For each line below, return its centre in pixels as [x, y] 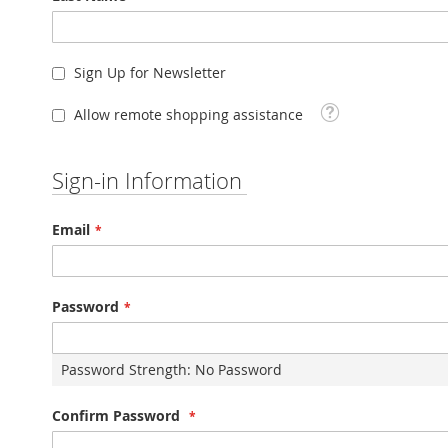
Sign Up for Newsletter [150, 72]
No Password [238, 370]
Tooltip [339, 109]
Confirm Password [116, 416]
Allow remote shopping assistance [188, 114]
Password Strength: [128, 370]
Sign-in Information [147, 181]
